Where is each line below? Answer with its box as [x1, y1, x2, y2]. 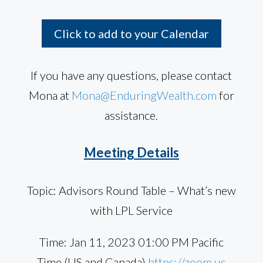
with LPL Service [90, 203, 173, 218]
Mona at [28, 88, 72, 103]
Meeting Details [83, 144, 179, 161]
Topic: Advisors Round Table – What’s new [26, 183, 236, 198]
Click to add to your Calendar [53, 26, 209, 41]
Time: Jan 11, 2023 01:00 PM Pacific [39, 235, 224, 249]
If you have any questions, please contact [31, 68, 232, 83]
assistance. [104, 108, 159, 123]
